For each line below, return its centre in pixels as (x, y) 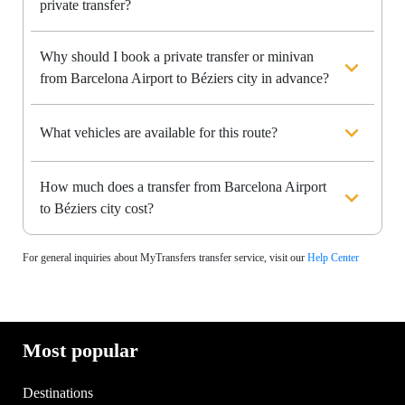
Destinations (58, 393)
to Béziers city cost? (97, 209)
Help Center (333, 258)
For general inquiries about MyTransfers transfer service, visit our (165, 258)
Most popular (80, 351)
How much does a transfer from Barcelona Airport (183, 187)
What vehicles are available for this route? (159, 133)
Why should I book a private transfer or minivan (177, 57)
